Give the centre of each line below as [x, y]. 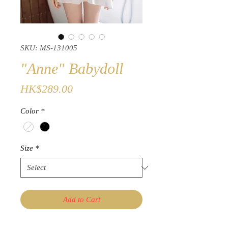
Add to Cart [81, 200]
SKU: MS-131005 [49, 48]
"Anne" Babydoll [72, 68]
